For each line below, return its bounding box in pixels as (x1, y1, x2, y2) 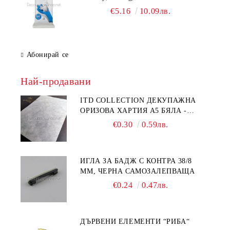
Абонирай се (26, 51, 69, 59)
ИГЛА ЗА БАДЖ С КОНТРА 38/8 (80, 157, 192, 165)
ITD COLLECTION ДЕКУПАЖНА (80, 97, 196, 105)
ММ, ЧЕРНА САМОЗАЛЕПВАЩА (80, 167, 195, 176)
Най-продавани (21, 75, 91, 87)
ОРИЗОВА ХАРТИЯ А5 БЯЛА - (80, 107, 187, 115)
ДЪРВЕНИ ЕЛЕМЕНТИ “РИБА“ (80, 218, 190, 226)
